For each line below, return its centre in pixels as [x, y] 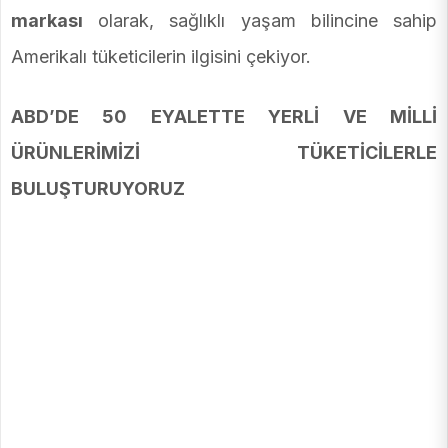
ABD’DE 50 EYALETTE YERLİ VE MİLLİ [224, 117]
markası [47, 21]
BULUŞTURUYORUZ [98, 189]
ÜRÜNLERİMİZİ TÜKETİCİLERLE [224, 153]
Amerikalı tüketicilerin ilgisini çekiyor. [161, 57]
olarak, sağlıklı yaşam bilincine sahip [260, 21]
